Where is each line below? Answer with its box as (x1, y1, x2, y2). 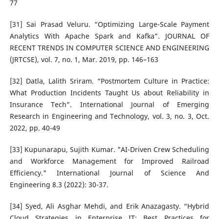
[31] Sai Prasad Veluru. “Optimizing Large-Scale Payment (9, 19, 210, 29)
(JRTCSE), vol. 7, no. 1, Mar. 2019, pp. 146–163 (9, 54, 158, 64)
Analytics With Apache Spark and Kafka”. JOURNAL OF (9, 31, 210, 41)
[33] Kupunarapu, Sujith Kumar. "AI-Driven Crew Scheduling (9, 144, 210, 154)
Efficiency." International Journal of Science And (9, 168, 210, 177)
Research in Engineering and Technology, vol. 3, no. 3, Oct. (9, 111, 210, 121)
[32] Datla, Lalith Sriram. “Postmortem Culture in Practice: (9, 76, 210, 86)
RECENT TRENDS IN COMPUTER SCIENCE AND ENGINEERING (9, 43, 210, 52)
